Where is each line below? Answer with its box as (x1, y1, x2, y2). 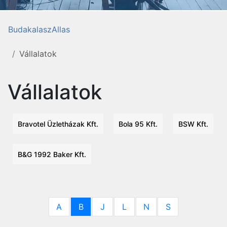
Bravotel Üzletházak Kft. (18, 120, 98, 128)
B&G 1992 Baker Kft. (18, 150, 86, 159)
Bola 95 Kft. (119, 120, 158, 128)
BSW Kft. (178, 120, 208, 128)
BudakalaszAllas (8, 24, 70, 34)
